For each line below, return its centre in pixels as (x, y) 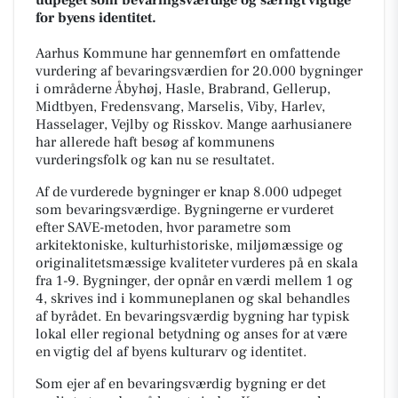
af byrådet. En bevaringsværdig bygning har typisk (192, 316)
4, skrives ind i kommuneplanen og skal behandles (193, 298)
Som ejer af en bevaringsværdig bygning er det (181, 383)
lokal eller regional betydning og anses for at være (191, 334)
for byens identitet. (96, 17)
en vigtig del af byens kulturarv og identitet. (171, 351)
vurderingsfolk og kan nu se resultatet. (155, 159)
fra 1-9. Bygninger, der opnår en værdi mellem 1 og (194, 280)
